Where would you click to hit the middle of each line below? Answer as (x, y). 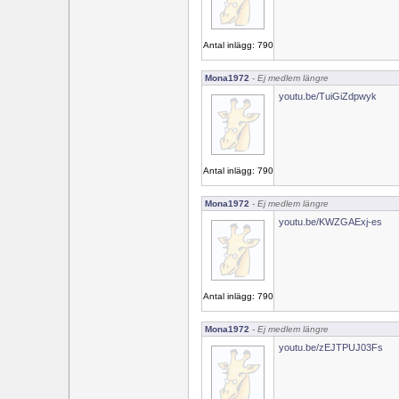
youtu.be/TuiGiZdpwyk (328, 96)
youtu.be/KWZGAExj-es (330, 222)
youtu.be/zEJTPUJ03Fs (331, 347)
